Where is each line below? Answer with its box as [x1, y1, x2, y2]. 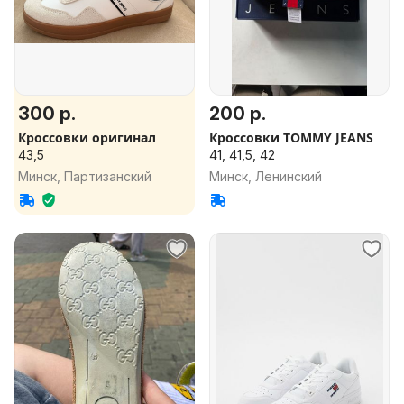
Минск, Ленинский [209, 169, 322, 184]
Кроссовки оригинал [18, 129, 156, 146]
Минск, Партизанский [18, 169, 151, 184]
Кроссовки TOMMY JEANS [209, 129, 373, 146]
